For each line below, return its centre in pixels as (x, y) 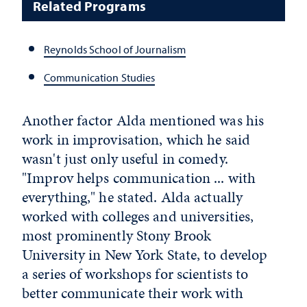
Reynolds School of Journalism (115, 50)
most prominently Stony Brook (117, 235)
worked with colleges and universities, (138, 216)
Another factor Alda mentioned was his (143, 120)
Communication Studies (100, 77)
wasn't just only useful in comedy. (125, 158)
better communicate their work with (133, 293)
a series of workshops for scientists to (135, 273)
